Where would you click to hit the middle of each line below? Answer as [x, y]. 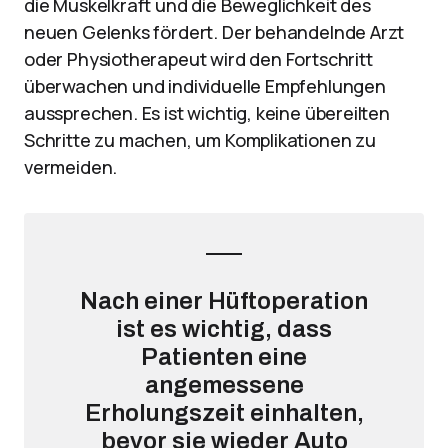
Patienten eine [224, 357]
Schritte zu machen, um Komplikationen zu [200, 140]
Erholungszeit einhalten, [224, 413]
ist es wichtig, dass [224, 329]
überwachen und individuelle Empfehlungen [205, 86]
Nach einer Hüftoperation [224, 301]
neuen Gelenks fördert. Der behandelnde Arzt [214, 32]
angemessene [224, 385]
